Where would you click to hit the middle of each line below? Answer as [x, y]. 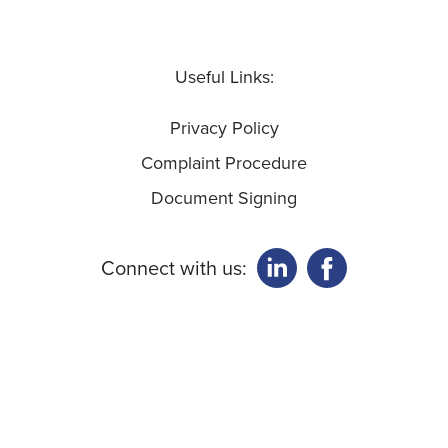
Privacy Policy [224, 127]
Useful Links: [224, 76]
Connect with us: [174, 268]
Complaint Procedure [224, 163]
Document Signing [224, 198]
